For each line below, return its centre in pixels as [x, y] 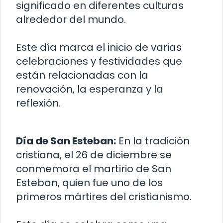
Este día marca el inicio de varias [99, 48]
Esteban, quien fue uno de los [89, 183]
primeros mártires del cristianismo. [104, 197]
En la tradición [153, 141]
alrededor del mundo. [71, 20]
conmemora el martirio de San [94, 169]
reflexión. [38, 103]
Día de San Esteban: [66, 141]
